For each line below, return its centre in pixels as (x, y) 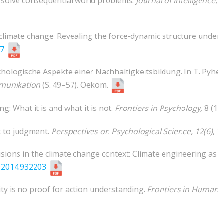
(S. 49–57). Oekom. (75, 85)
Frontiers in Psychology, (160, 108)
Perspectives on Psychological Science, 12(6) (132, 132)
